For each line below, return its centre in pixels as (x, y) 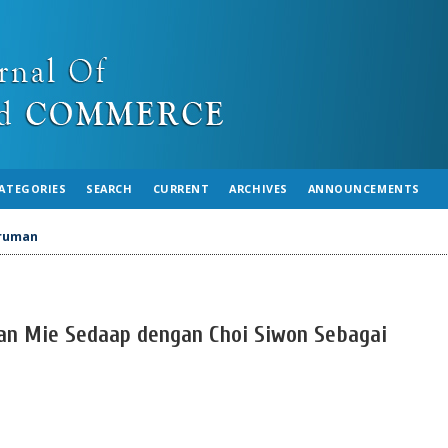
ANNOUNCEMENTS (363, 188)
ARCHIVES (258, 188)
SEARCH (109, 188)
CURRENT (181, 188)
